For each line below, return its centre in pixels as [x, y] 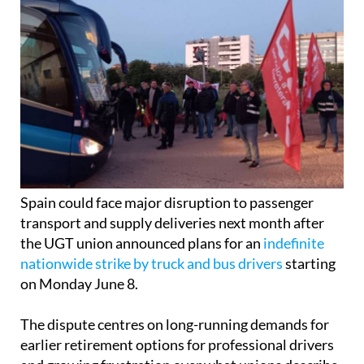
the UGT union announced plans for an [142, 213]
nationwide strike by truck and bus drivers [152, 234]
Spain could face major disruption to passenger [167, 173]
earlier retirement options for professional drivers [177, 315]
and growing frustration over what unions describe [179, 335]
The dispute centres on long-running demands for [175, 295]
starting [309, 234]
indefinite [294, 213]
